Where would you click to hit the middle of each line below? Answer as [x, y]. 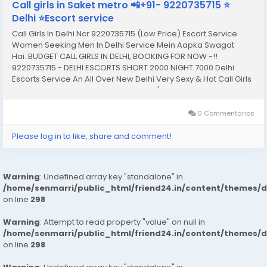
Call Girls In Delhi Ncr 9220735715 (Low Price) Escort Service [125, 34]
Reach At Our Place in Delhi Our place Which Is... [103, 102]
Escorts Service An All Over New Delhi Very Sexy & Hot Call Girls [132, 79]
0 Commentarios [225, 113]
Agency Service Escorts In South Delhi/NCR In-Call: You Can [125, 90]
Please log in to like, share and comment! [92, 136]
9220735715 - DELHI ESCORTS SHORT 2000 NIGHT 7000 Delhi [123, 68]
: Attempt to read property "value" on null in [122, 222]
